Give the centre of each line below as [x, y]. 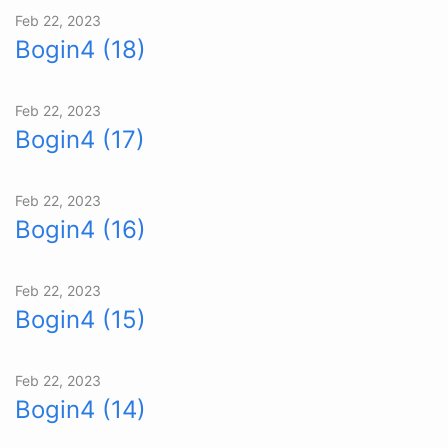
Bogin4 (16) [80, 229]
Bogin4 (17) [80, 139]
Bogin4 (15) [80, 319]
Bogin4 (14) [80, 409]
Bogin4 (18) [80, 49]
